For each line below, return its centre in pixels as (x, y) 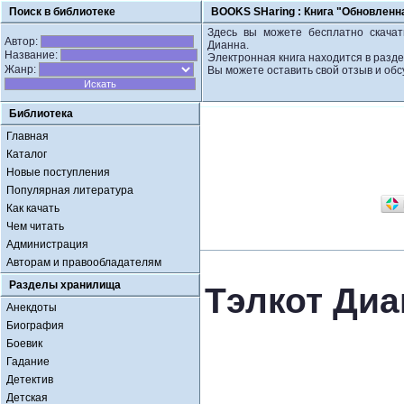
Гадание (28, 362)
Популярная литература (70, 190)
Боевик (24, 344)
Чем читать (35, 226)
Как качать (33, 208)
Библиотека (41, 114)
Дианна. (228, 45)
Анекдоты (32, 308)
